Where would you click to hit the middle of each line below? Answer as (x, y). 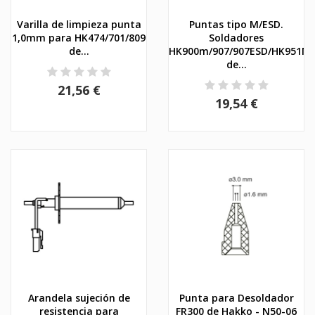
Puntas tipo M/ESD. (236, 24)
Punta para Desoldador (236, 297)
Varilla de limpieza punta (79, 24)
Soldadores (236, 37)
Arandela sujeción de (79, 297)
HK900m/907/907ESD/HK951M (240, 51)
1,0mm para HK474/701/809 (79, 37)
